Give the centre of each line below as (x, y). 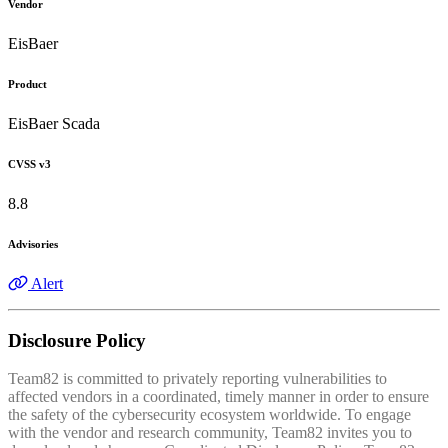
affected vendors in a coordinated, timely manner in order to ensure (218, 397)
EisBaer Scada (54, 123)
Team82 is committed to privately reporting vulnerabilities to (197, 379)
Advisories (33, 243)
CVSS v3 (29, 163)
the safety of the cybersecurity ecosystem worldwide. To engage (209, 415)
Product (27, 84)
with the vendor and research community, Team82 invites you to (210, 433)
